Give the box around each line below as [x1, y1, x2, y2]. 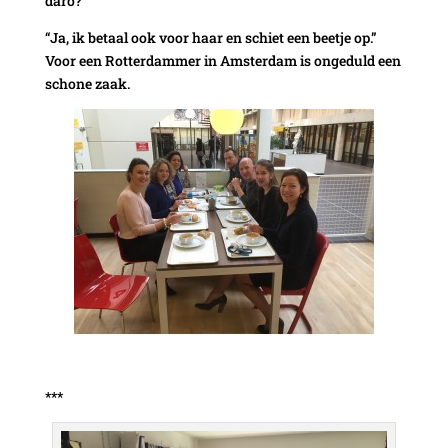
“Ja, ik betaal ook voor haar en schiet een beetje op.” [44, 27, 376, 47]
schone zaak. [44, 73, 130, 93]
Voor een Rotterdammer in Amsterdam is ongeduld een [44, 50, 401, 70]
